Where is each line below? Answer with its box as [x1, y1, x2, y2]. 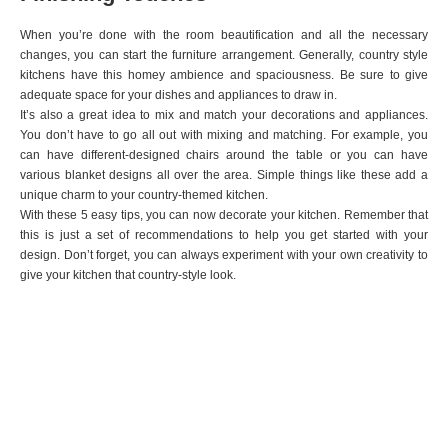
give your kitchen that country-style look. [20, 268, 239, 282]
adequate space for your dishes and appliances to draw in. [20, 88, 337, 102]
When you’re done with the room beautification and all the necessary [20, 28, 428, 42]
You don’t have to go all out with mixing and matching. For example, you [20, 128, 428, 142]
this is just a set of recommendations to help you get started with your [20, 228, 428, 242]
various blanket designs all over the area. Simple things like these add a [20, 168, 428, 182]
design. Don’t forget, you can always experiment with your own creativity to [20, 248, 428, 262]
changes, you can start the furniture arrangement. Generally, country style [20, 48, 428, 62]
